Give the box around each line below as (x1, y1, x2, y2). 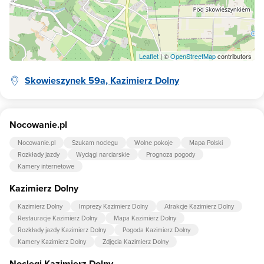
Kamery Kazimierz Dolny (18, 237, 86, 246)
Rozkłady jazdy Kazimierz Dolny (18, 225, 106, 235)
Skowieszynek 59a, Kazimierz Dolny (25, 74, 179, 87)
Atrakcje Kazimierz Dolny (164, 202, 234, 211)
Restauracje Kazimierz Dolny (18, 213, 97, 223)
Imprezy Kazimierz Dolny (79, 202, 148, 211)
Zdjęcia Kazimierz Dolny (103, 237, 169, 246)
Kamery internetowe (18, 161, 74, 171)
